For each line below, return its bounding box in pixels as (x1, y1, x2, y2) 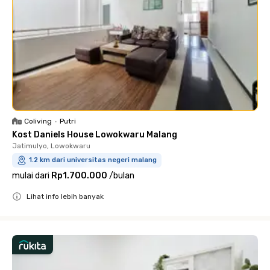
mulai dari (12, 170, 49, 181)
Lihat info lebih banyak (27, 192, 104, 201)
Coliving (24, 116, 52, 125)
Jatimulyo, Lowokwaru (12, 141, 90, 150)
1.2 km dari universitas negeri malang (29, 155, 157, 164)
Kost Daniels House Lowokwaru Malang (12, 129, 177, 140)
